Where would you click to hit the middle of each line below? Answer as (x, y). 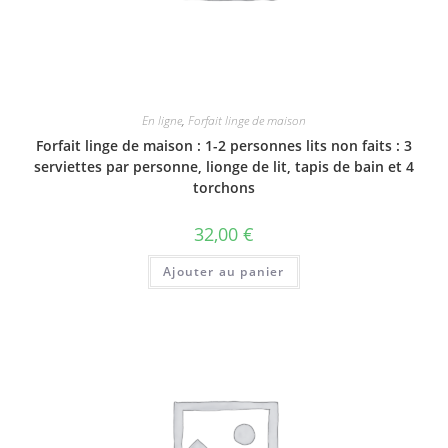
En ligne (162, 120)
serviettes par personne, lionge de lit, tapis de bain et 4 (224, 166)
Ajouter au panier (224, 271)
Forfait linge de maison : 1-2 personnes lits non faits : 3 (224, 145)
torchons (224, 187)
